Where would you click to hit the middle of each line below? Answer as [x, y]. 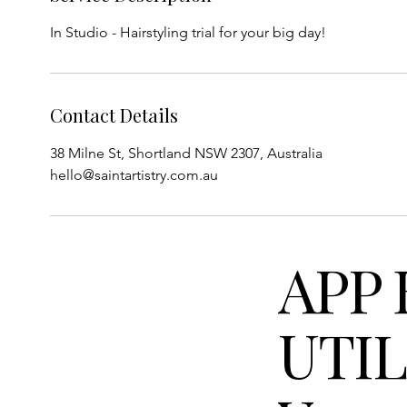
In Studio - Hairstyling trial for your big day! [189, 33]
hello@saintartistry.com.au [134, 175]
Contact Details [114, 115]
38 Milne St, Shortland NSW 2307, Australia [187, 154]
